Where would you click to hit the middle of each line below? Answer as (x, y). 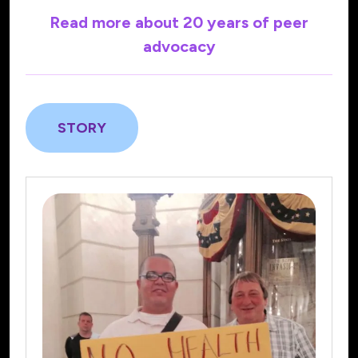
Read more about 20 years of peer (179, 22)
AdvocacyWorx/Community (125, 187)
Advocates (64, 211)
